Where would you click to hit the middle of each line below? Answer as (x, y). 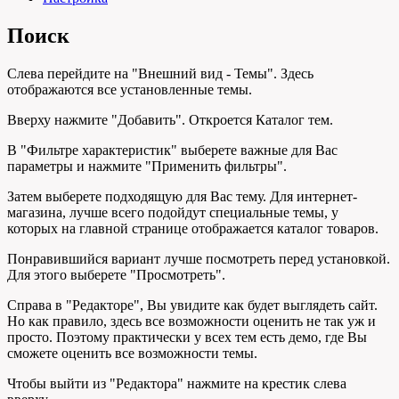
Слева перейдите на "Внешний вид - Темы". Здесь (160, 73)
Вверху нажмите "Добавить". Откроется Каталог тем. (170, 119)
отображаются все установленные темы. (130, 89)
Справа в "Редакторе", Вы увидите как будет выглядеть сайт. (192, 305)
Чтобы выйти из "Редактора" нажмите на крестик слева (177, 383)
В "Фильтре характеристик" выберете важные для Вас (172, 150)
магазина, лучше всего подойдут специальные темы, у (173, 212)
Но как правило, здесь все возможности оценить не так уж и (191, 321)
